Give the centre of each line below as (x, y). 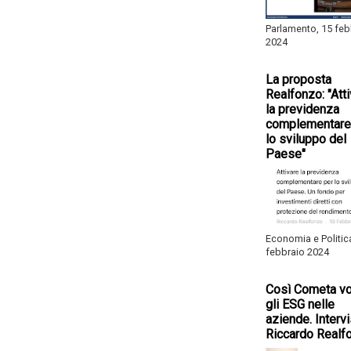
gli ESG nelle (300, 305)
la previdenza (302, 110)
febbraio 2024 (297, 252)
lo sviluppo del (306, 139)
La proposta (299, 80)
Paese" (286, 154)
